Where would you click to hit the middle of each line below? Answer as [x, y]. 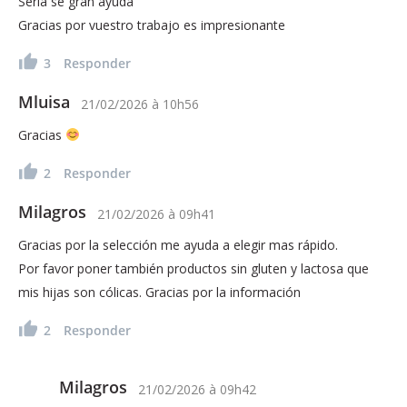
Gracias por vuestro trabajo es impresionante [152, 25]
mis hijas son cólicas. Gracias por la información [159, 292]
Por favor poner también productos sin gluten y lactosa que [194, 268]
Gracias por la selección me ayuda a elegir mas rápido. [178, 244]
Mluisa [44, 101]
